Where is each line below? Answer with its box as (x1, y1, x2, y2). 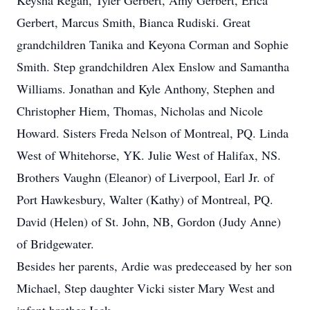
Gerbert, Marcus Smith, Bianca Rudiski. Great (17, 14, 250, 30)
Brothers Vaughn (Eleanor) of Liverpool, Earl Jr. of (17, 169, 274, 185)
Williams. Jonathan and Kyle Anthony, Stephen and (17, 80, 275, 97)
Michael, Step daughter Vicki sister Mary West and (17, 280, 275, 296)
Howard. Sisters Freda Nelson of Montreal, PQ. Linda (17, 125, 289, 141)
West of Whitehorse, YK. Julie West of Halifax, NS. (17, 147, 281, 163)
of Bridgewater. (17, 235, 94, 252)
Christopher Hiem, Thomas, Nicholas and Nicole (17, 102, 263, 119)
